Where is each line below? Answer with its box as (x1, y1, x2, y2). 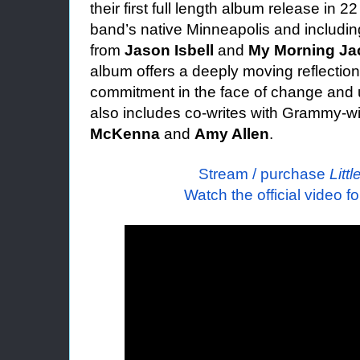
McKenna (90, 125, 160, 142)
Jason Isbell (125, 42, 214, 59)
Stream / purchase (198, 166, 329, 182)
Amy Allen (194, 125, 269, 142)
